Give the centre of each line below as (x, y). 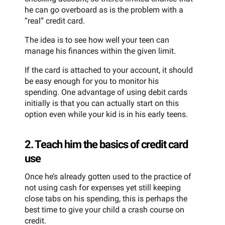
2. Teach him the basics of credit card (106, 145)
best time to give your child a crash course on (104, 210)
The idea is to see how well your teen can (97, 40)
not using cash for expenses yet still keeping (103, 188)
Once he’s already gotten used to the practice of (108, 177)
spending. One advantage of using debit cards (106, 92)
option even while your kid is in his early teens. (106, 115)
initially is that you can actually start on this (102, 103)
